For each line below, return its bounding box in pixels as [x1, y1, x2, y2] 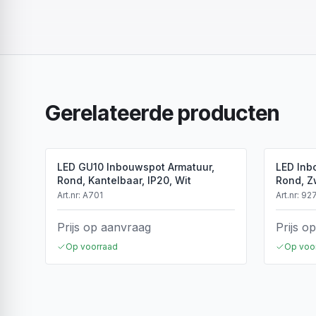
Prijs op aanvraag [57, 220, 151, 234]
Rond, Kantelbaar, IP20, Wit [57, 174, 191, 186]
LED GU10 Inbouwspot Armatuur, [57, 161, 214, 173]
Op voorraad [66, 241, 118, 252]
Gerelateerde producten [45, 100, 279, 126]
